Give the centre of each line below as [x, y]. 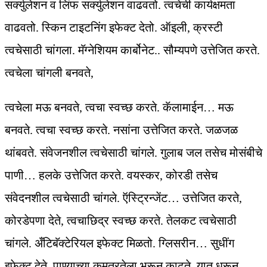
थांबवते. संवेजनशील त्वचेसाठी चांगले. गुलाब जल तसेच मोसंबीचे [133, 153]
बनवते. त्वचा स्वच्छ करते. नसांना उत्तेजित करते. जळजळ [121, 130]
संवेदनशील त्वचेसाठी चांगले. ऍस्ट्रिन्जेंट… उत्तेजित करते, [123, 198]
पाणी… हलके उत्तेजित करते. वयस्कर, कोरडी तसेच [111, 176]
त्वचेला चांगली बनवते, [49, 73]
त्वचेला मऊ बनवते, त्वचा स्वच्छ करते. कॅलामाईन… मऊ [119, 108]
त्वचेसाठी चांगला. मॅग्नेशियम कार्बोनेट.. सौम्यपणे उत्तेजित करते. [132, 50]
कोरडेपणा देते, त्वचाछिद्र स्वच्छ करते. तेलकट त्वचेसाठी [121, 221]
